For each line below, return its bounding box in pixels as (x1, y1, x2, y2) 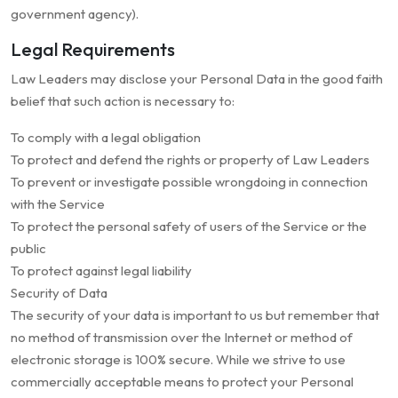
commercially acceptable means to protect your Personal (11, 373, 354, 391)
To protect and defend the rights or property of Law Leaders (11, 151, 370, 169)
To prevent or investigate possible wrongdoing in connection (11, 173, 368, 191)
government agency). (11, 5, 139, 23)
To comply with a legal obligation (11, 129, 201, 147)
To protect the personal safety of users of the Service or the (11, 218, 367, 235)
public (11, 240, 46, 258)
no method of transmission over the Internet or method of (11, 329, 353, 346)
